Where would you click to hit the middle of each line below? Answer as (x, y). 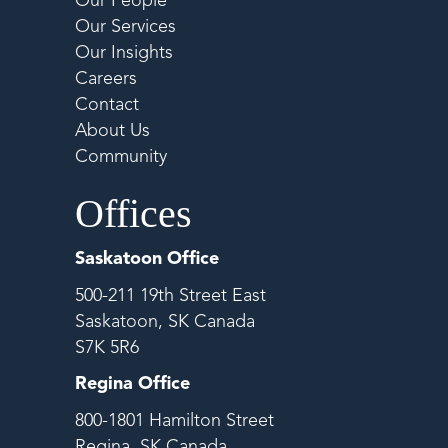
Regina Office (132, 384)
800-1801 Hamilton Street (174, 420)
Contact (107, 104)
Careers (106, 78)
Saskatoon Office (147, 259)
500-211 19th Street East (170, 295)
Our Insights (124, 52)
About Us (112, 130)
